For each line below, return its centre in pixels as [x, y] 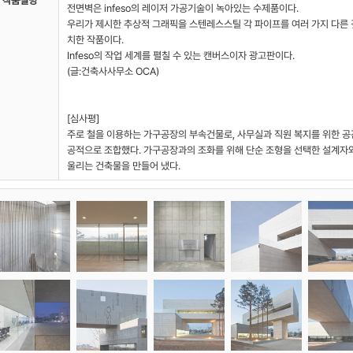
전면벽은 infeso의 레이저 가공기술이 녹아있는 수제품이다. [183, 9]
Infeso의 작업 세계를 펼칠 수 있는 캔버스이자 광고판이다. [181, 56]
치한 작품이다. [95, 40]
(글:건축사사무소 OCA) [113, 72]
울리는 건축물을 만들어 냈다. [124, 166]
